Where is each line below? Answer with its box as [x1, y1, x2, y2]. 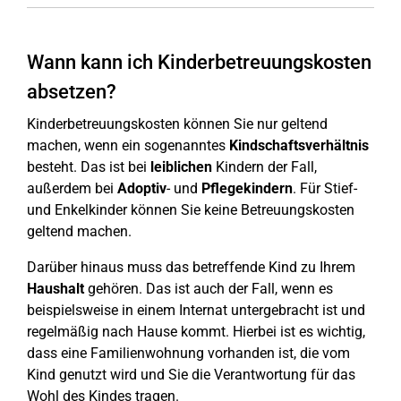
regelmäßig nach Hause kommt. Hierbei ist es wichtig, [27, 323, 365, 340]
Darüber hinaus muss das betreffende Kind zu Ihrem [27, 259, 355, 276]
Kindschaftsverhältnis [229, 137, 369, 154]
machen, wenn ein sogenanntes [27, 137, 229, 154]
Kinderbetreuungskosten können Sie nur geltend [27, 115, 328, 132]
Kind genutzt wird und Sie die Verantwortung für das [27, 366, 355, 383]
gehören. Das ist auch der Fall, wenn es [84, 280, 333, 297]
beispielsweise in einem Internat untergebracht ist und [27, 302, 365, 319]
